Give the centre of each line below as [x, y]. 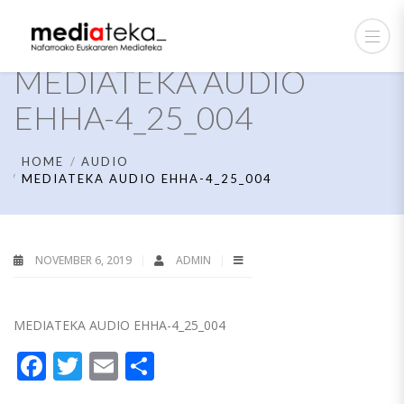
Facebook [110, 366]
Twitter [130, 366]
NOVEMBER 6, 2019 [83, 260]
